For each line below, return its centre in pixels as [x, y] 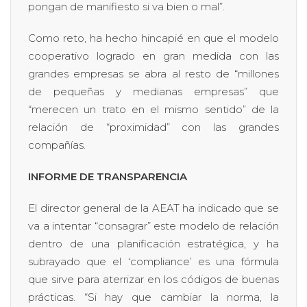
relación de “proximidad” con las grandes [153, 127]
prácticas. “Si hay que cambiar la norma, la [153, 297]
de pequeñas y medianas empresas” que [153, 91]
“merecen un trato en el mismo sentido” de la [153, 109]
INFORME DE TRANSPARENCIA [108, 176]
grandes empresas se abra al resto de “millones [153, 73]
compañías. [57, 145]
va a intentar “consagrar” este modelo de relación [153, 225]
